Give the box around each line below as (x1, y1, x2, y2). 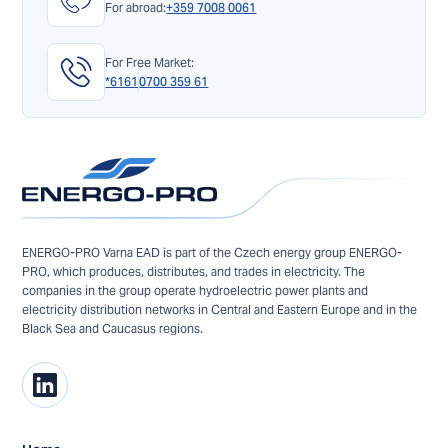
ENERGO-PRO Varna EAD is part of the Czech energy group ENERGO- (22, 244, 403, 260)
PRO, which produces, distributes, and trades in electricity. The (22, 263, 366, 279)
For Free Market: (105, 54, 195, 70)
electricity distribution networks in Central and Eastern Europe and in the (22, 301, 418, 317)
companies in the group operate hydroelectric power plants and (22, 282, 369, 298)
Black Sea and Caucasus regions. (22, 320, 204, 336)
